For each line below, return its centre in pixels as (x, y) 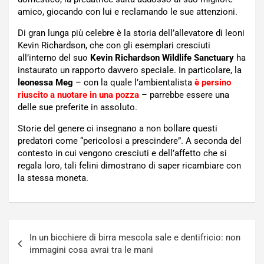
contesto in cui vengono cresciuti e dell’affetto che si (122, 154)
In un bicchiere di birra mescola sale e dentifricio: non (135, 238)
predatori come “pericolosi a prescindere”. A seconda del (130, 141)
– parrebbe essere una (184, 95)
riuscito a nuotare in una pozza (78, 95)
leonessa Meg (45, 83)
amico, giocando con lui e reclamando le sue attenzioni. (128, 12)
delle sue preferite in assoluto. (77, 108)
